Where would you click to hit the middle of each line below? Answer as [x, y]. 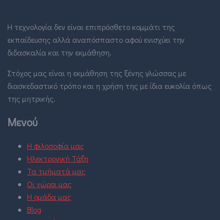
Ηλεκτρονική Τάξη [58, 158]
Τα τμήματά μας [56, 171]
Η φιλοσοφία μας [55, 145]
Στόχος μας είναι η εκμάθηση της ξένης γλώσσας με [97, 73]
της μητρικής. [31, 98]
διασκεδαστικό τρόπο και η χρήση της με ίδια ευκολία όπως [110, 85]
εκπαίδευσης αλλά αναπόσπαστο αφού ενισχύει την [96, 39]
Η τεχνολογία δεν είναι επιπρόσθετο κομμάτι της [91, 27]
